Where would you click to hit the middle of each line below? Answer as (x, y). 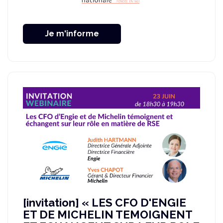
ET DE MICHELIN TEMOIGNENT (108, 215)
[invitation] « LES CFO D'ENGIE (105, 203)
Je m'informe (72, 33)
